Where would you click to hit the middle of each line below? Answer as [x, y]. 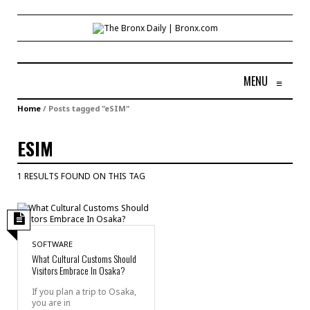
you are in [51, 302]
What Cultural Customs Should [84, 258]
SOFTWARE [52, 244]
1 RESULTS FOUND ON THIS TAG [81, 176]
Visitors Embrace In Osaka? [79, 270]
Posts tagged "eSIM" [89, 108]
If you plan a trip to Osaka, [84, 291]
